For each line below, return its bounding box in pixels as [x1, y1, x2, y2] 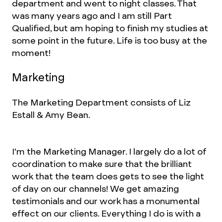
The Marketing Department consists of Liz [12, 97, 191, 108]
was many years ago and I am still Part [12, 10, 172, 21]
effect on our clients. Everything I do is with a [12, 208, 201, 219]
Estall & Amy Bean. [12, 109, 90, 120]
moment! [12, 47, 51, 58]
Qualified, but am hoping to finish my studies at [12, 22, 208, 34]
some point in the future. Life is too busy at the [12, 35, 207, 46]
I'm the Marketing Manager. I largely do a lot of [12, 146, 206, 157]
